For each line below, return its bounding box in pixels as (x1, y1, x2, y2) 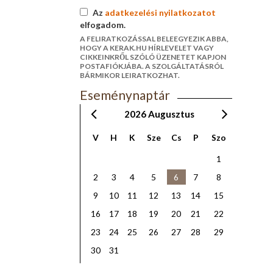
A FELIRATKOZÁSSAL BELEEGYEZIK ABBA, (79, 34, 229, 43)
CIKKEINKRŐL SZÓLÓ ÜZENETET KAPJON (79, 52, 226, 62)
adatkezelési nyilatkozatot (104, 7, 216, 18)
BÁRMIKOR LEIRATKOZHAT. (79, 71, 180, 80)
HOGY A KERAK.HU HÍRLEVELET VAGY (79, 43, 214, 52)
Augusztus (147, 108, 194, 120)
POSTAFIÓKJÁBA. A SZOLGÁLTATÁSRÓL (79, 62, 224, 71)
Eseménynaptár (79, 87, 170, 102)
